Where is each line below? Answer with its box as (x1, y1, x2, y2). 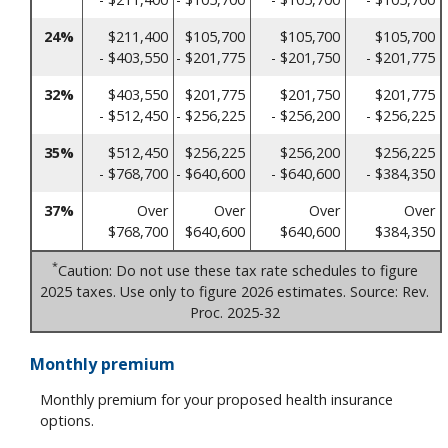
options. (40, 410, 94, 430)
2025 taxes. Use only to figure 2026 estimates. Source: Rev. (40, 281, 429, 301)
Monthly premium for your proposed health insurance (40, 389, 393, 409)
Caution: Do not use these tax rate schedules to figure (57, 260, 418, 280)
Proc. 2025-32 (189, 302, 280, 322)
